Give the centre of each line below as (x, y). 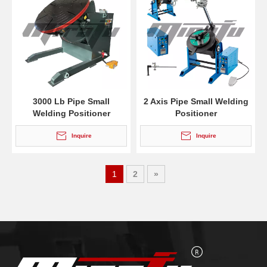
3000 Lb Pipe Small (71, 101)
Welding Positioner (71, 113)
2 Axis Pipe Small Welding (196, 101)
